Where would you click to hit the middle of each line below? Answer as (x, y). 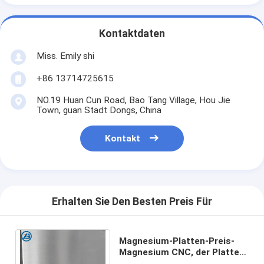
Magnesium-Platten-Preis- (177, 241)
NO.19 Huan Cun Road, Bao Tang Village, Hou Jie (133, 100)
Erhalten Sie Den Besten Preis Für (132, 202)
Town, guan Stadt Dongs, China (99, 110)
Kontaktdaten (132, 34)
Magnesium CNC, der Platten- (184, 252)
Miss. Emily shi (65, 56)
